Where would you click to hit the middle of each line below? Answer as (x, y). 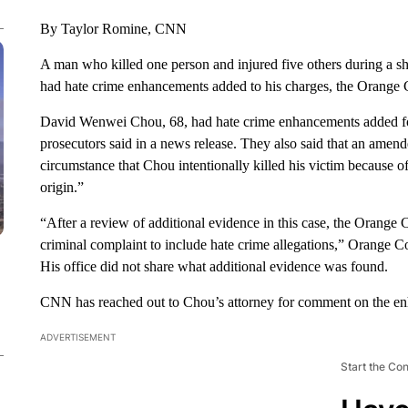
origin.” (61, 187)
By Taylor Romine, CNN (113, 29)
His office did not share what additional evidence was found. (214, 266)
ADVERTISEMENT (77, 337)
